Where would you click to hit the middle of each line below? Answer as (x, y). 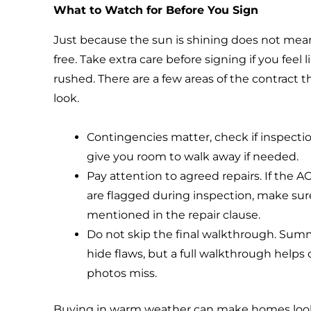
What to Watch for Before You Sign (156, 10)
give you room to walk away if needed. (193, 156)
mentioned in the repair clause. (174, 215)
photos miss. (122, 273)
